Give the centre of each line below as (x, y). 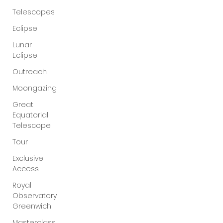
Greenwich (32, 206)
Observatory (35, 196)
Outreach (30, 72)
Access (26, 169)
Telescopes (34, 12)
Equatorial (30, 115)
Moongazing (35, 88)
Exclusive (28, 158)
